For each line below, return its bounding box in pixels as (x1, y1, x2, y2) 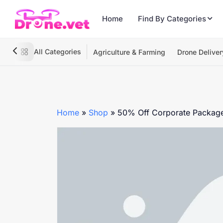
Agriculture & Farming (93, 48, 165, 56)
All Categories (34, 47, 81, 56)
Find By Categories (138, 14, 206, 23)
